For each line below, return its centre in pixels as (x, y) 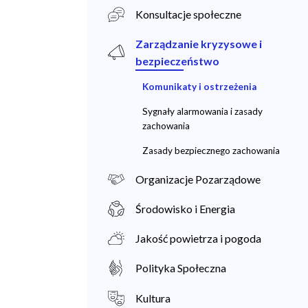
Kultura (153, 298)
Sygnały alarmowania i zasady (202, 111)
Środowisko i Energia (185, 209)
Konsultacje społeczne (188, 14)
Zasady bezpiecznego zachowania (211, 150)
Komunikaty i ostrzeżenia (199, 86)
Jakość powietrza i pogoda (198, 239)
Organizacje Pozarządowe (198, 179)
